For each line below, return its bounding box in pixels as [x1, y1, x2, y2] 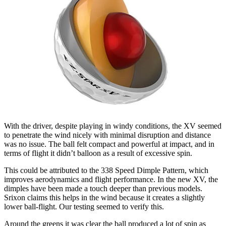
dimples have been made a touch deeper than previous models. [4, 184, 202, 193]
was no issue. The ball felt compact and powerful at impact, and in [4, 139, 214, 148]
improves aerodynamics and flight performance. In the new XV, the [4, 175, 218, 184]
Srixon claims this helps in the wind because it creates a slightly [4, 193, 205, 202]
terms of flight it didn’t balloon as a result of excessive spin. [4, 148, 192, 157]
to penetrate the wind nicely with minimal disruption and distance [4, 130, 211, 139]
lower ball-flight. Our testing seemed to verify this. [4, 202, 164, 211]
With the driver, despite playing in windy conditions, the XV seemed [4, 121, 221, 130]
